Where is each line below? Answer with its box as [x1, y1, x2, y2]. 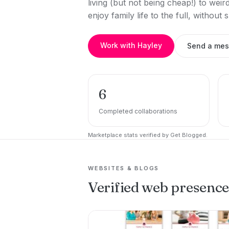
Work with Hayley [100, 41, 162, 50]
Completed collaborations [99, 107, 177, 115]
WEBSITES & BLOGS [88, 165, 159, 172]
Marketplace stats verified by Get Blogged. [88, 131, 208, 139]
